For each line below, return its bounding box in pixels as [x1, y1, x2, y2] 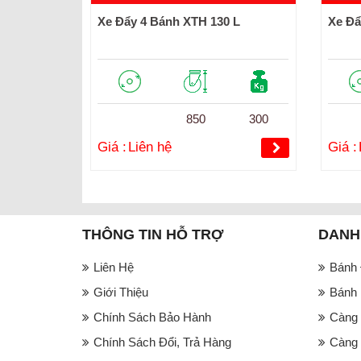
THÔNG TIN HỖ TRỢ [82, 226, 223, 243]
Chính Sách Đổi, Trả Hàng [93, 334, 231, 349]
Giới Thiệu [93, 284, 148, 299]
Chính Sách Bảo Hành [93, 309, 211, 324]
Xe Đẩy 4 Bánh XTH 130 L [98, 14, 240, 28]
